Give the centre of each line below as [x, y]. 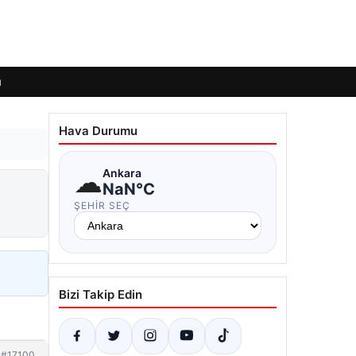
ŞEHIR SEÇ [102, 205]
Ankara [122, 172]
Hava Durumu [98, 131]
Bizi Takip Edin [101, 294]
